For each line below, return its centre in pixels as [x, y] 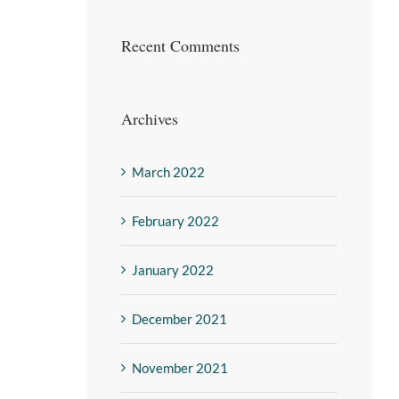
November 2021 [179, 368]
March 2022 [168, 172]
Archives [149, 119]
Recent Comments [180, 46]
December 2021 [179, 319]
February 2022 [175, 221]
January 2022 [172, 270]
